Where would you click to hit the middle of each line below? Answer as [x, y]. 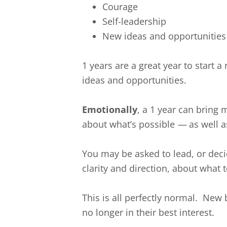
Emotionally [110, 109]
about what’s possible [130, 124]
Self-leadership [134, 21]
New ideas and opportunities [164, 36]
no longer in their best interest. [149, 212]
